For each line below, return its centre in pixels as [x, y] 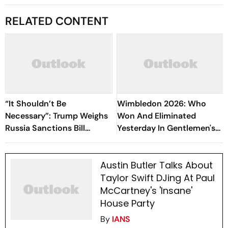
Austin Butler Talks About [156, 165]
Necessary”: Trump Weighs [56, 116]
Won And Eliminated [156, 116]
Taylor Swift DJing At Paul [157, 178]
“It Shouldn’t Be [36, 104]
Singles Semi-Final [153, 140]
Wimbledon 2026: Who [162, 104]
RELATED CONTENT [57, 21]
